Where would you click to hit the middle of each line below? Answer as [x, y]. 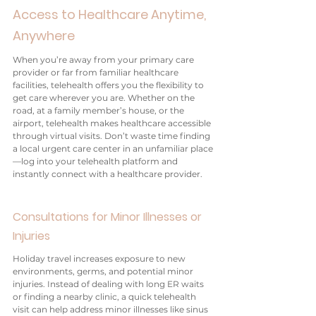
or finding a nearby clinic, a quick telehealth [105, 297]
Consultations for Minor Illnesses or [109, 217]
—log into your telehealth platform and [96, 161]
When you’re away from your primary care [104, 60]
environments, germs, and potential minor [104, 271]
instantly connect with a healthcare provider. [108, 174]
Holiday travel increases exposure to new [100, 259]
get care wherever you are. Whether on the [105, 98]
